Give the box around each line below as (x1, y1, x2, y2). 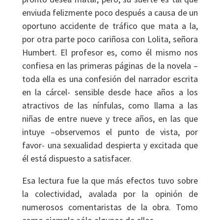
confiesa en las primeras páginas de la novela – (22, 60, 198, 71)
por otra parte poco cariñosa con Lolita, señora (22, 33, 198, 45)
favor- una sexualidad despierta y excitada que (22, 139, 198, 151)
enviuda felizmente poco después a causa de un (22, 7, 198, 18)
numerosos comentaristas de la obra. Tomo (22, 201, 198, 213)
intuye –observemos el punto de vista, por (22, 126, 198, 137)
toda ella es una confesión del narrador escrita (22, 73, 198, 84)
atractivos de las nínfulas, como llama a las (22, 100, 198, 111)
